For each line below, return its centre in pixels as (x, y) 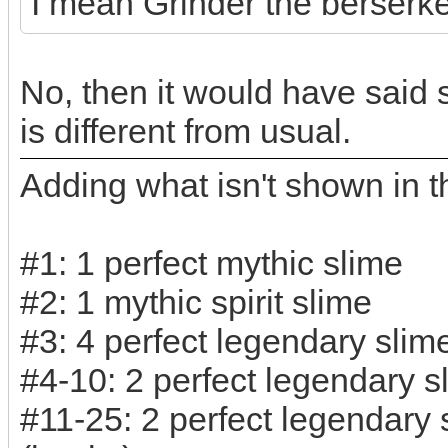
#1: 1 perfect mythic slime (211, 263)
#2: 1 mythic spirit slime (196, 302)
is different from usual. (185, 131)
